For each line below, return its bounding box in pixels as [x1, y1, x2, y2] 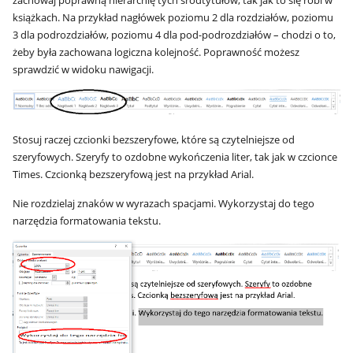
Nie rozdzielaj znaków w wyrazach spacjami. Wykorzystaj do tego [13, 195, 315, 210]
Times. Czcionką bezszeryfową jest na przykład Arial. [13, 167, 255, 182]
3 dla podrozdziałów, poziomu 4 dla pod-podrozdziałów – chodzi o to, [13, 28, 336, 43]
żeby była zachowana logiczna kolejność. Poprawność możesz [13, 45, 300, 60]
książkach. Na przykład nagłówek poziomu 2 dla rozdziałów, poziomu [13, 10, 334, 25]
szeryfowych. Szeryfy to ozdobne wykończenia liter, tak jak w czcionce [13, 150, 338, 165]
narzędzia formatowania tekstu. [13, 213, 162, 228]
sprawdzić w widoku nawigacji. [13, 62, 154, 77]
